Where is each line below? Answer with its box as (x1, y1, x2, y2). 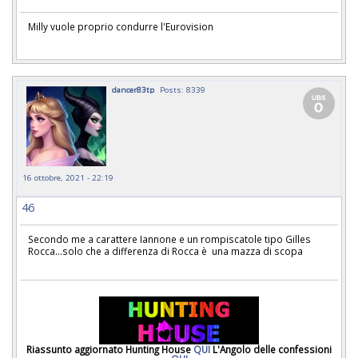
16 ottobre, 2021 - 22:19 (22, 171, 113, 183)
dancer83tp (112, 83, 154, 95)
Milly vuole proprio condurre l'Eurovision (28, 20, 213, 34)
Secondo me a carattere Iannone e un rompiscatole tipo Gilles (28, 232, 313, 245)
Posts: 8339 (160, 83, 205, 95)
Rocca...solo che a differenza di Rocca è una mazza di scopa (28, 244, 303, 257)
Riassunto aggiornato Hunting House (26, 342, 193, 356)
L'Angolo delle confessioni (210, 342, 332, 356)
